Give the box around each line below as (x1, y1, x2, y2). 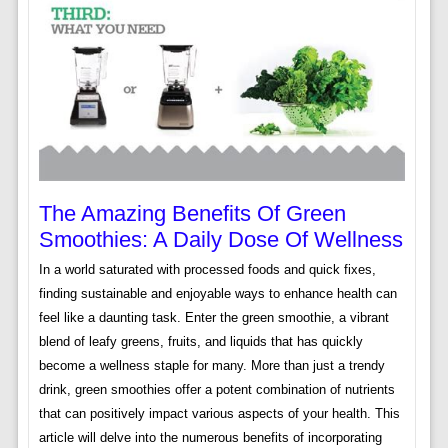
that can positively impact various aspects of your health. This (38, 406, 400, 422)
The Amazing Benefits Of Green (38, 201, 346, 227)
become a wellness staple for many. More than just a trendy (38, 358, 385, 374)
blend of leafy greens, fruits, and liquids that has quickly (38, 334, 363, 350)
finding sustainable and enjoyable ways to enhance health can (38, 286, 397, 302)
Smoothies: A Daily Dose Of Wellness (38, 227, 403, 253)
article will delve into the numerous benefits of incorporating (38, 430, 382, 446)
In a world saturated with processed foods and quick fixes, (38, 262, 376, 278)
